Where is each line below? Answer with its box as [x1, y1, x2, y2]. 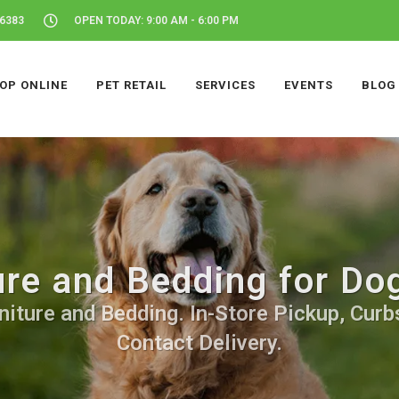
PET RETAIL [96, 78, 167, 92]
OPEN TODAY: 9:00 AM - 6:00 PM [74, 14, 239, 27]
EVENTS [284, 78, 333, 92]
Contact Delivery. [117, 330, 282, 355]
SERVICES [195, 78, 256, 92]
